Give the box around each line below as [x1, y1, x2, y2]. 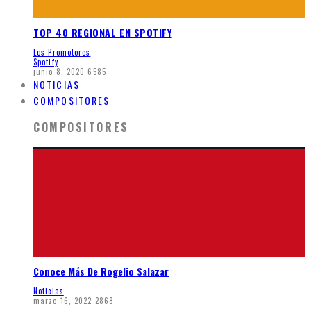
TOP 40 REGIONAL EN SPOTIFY [33, 25, 172, 40]
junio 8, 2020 [33, 66, 85, 78]
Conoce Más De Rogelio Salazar [33, 263, 169, 278]
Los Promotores [33, 47, 91, 58]
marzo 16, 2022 [33, 294, 92, 306]
